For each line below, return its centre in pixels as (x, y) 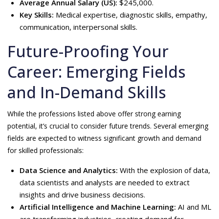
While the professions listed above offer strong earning (94, 114)
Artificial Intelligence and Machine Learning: (98, 207)
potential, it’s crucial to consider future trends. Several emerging (108, 126)
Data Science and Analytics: (69, 170)
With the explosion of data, (164, 170)
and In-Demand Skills (87, 92)
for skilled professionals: (45, 150)
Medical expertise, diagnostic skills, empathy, (131, 15)
